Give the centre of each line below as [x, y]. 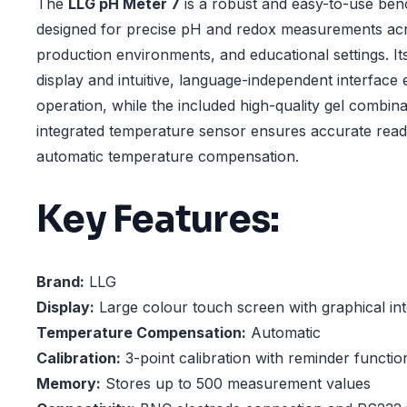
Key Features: [158, 219]
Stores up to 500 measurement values [236, 384]
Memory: [69, 384]
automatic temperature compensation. [168, 156]
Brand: [60, 282]
